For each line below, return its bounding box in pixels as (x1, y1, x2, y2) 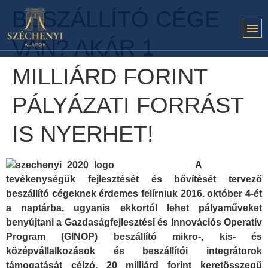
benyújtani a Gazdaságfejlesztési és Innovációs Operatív (6, 217, 262, 227)
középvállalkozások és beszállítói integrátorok (6, 246, 262, 256)
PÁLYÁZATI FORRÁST (12, 93, 243, 118)
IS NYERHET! (12, 121, 154, 147)
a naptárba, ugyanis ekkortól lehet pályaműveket (6, 203, 262, 213)
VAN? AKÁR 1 (12, 35, 154, 60)
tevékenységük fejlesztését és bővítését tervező (6, 174, 262, 184)
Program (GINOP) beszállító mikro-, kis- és (6, 232, 262, 242)
